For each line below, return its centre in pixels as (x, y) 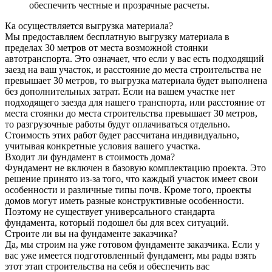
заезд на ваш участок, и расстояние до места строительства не (133, 69)
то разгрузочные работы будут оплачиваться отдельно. (117, 124)
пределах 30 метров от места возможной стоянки (107, 47)
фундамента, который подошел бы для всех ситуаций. (117, 222)
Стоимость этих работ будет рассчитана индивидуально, (122, 135)
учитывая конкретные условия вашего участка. (103, 146)
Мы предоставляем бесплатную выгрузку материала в (117, 36)
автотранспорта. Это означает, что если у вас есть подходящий (134, 58)
